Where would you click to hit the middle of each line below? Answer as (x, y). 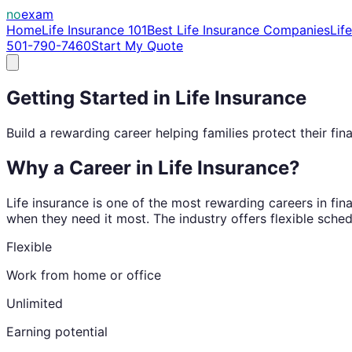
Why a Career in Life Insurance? (153, 167)
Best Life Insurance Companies (238, 30)
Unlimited (35, 303)
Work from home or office (84, 275)
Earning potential (57, 331)
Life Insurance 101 (94, 30)
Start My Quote (137, 46)
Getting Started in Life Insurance (156, 97)
